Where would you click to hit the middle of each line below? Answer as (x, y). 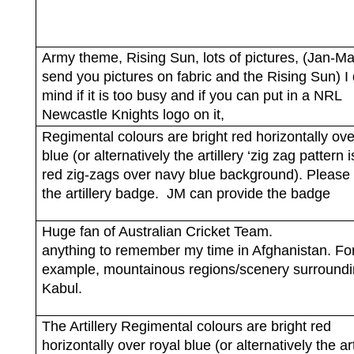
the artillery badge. (100, 193)
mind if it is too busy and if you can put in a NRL (191, 95)
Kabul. (62, 288)
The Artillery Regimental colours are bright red (186, 326)
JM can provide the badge (248, 193)
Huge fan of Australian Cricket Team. (157, 231)
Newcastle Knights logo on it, (133, 114)
